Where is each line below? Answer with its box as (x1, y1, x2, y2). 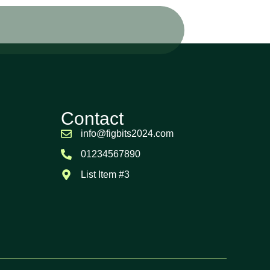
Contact (61, 108, 124, 128)
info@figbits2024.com (80, 128, 174, 139)
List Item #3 (80, 169, 130, 180)
